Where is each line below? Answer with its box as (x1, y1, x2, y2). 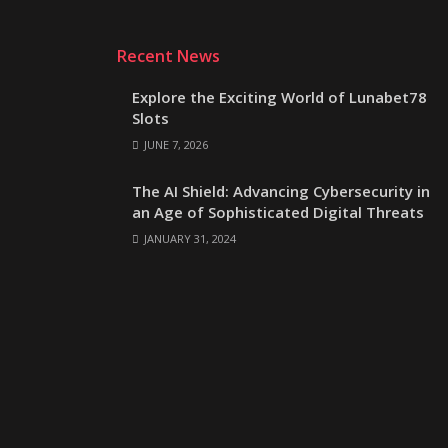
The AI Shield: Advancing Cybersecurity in (132, 180, 430, 201)
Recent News (117, 44, 220, 67)
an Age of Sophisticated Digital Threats (132, 201, 424, 222)
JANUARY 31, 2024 (141, 230, 236, 246)
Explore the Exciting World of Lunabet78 (132, 86, 427, 107)
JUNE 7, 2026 (141, 136, 208, 152)
